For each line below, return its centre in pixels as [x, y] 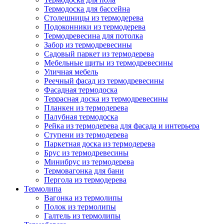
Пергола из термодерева [85, 180]
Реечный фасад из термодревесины [104, 81]
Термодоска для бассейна [87, 9]
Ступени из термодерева [86, 135]
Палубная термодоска [81, 117]
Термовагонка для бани [84, 171]
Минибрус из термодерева [89, 162]
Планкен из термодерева [86, 108]
